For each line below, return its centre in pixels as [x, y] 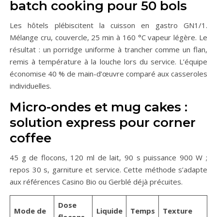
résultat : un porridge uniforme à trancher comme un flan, [108, 50]
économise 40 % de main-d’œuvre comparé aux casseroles [108, 74]
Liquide [109, 211]
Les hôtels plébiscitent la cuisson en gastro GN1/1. [108, 25]
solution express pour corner [103, 123]
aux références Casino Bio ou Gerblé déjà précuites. [96, 182]
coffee [31, 138]
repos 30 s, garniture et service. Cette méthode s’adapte [108, 170]
